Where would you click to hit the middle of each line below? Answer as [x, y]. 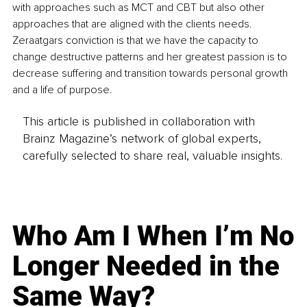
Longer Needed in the [146, 267]
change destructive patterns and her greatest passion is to [151, 57]
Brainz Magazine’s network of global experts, [142, 139]
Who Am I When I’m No [153, 236]
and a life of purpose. [64, 89]
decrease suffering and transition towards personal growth [151, 73]
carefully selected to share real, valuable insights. [152, 156]
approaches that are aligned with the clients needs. [134, 24]
